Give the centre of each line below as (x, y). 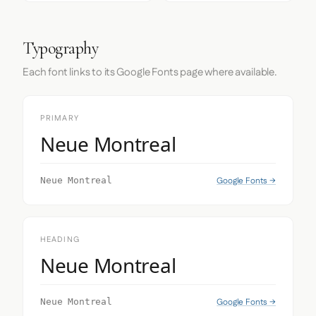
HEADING (60, 240)
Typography (61, 48)
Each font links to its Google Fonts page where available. (150, 72)
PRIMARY (60, 119)
